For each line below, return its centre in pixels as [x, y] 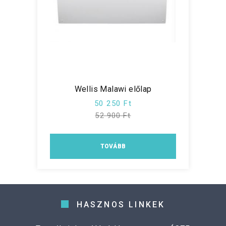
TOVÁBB [113, 146]
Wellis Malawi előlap [113, 89]
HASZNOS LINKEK [121, 204]
